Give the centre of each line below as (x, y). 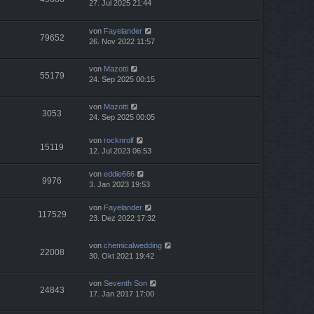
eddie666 (119, 173)
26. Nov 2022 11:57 (122, 41)
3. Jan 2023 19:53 (120, 184)
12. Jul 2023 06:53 (120, 150)
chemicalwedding (133, 245)
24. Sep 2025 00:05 (122, 117)
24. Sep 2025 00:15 (122, 79)
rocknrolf (119, 140)
